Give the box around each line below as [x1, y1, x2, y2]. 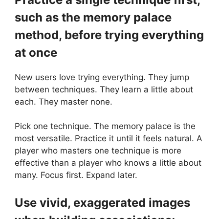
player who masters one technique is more [15, 146, 181, 156]
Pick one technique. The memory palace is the [15, 121, 196, 131]
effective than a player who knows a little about [15, 158, 201, 168]
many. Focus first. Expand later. [15, 170, 137, 180]
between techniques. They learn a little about [15, 84, 193, 94]
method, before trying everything [15, 27, 204, 42]
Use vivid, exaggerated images [15, 195, 190, 210]
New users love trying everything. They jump [15, 72, 189, 82]
